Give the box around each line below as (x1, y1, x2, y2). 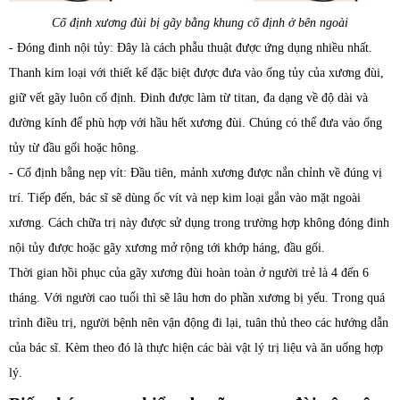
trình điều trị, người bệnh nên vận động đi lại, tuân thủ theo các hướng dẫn (9, 316, 388, 330)
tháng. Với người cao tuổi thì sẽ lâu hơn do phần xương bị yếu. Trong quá (9, 291, 385, 305)
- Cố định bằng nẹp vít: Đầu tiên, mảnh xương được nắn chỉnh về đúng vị (9, 166, 382, 180)
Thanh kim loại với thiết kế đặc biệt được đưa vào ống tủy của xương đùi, (9, 66, 384, 80)
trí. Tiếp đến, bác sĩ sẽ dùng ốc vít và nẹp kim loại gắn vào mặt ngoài (9, 191, 361, 205)
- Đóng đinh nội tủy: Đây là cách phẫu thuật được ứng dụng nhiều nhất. (9, 41, 372, 55)
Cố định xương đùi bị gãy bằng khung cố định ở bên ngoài (52, 16, 348, 30)
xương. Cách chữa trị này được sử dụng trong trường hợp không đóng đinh (9, 216, 389, 230)
